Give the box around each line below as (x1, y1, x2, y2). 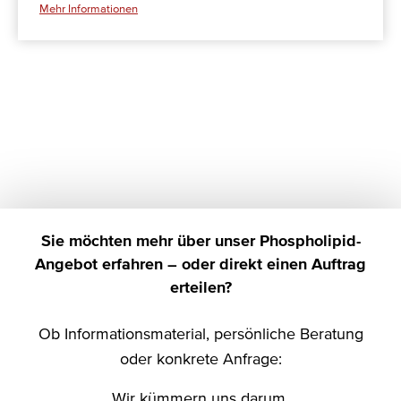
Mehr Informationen (39, 4, 138, 16)
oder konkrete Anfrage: (119, 352, 282, 369)
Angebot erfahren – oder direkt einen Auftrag (35, 257, 366, 274)
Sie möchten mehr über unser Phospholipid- (40, 234, 361, 251)
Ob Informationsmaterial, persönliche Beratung (38, 327, 363, 344)
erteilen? (169, 280, 232, 297)
